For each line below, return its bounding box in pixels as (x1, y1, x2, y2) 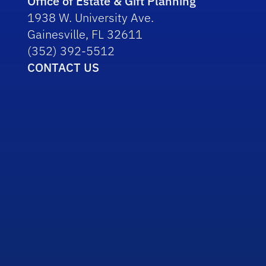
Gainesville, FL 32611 (27, 26, 143, 43)
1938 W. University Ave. (27, 9, 154, 26)
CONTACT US (27, 59, 100, 76)
